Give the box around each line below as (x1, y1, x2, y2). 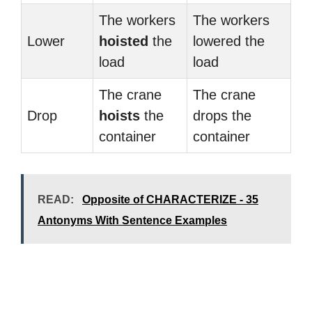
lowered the (193, 33, 265, 49)
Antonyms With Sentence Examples (38, 214, 227, 226)
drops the (193, 108, 251, 123)
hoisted (99, 33, 148, 49)
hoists (99, 108, 140, 123)
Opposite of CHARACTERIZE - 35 (82, 194, 258, 205)
